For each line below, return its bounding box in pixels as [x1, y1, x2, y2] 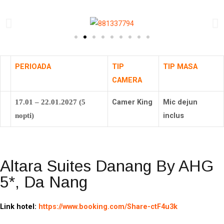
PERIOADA [15, 61, 51, 71]
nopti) [15, 111, 34, 119]
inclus [163, 110, 184, 120]
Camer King [112, 97, 152, 106]
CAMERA [112, 75, 142, 84]
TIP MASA [163, 61, 197, 71]
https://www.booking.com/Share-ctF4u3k [38, 202, 177, 211]
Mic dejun [163, 97, 197, 106]
